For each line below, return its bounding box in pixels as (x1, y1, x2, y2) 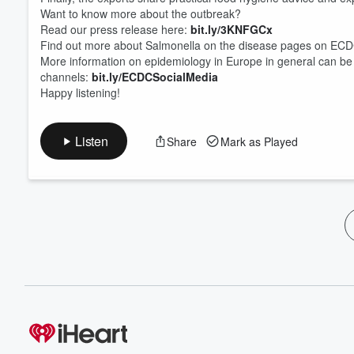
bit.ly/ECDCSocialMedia (92, 69, 218, 85)
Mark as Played (220, 133, 298, 149)
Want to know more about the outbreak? (40, 6, 241, 21)
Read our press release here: (40, 21, 190, 37)
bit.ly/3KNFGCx (190, 21, 273, 37)
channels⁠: (40, 69, 92, 85)
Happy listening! (40, 85, 120, 100)
